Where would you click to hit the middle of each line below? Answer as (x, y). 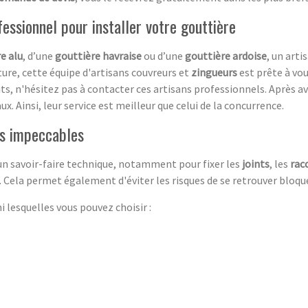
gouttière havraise (98, 55)
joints (256, 163)
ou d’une (163, 55)
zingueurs (214, 72)
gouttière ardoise (226, 55)
